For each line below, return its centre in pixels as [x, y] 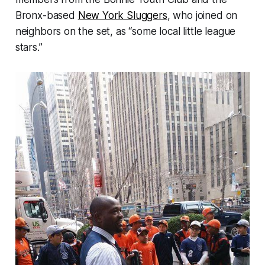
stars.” [29, 48]
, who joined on [202, 16]
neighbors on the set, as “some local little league [125, 32]
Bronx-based [46, 16]
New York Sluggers [122, 16]
